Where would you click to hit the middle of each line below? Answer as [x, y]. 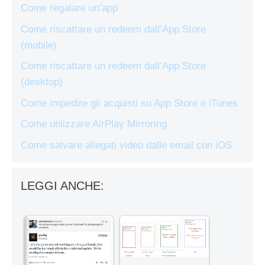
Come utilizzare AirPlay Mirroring [94, 124]
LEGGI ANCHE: [62, 185]
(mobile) [39, 45]
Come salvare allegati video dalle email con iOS [126, 145]
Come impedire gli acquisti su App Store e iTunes [129, 103]
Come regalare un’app [69, 8]
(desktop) [42, 82]
